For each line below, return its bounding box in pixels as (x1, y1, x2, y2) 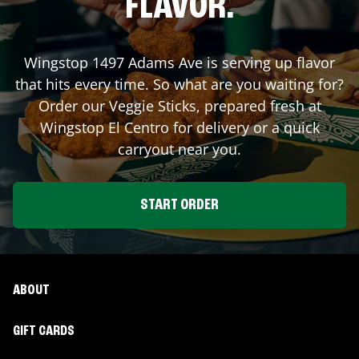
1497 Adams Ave (92, 52, 203, 72)
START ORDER (140, 196, 219, 213)
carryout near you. (118, 139, 241, 159)
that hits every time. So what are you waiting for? (15, 74, 344, 94)
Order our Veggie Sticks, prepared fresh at (38, 95, 321, 115)
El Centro (107, 117, 169, 137)
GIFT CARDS (13, 324, 75, 338)
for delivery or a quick (168, 117, 320, 137)
